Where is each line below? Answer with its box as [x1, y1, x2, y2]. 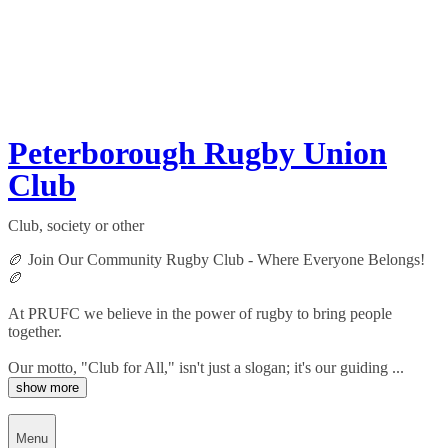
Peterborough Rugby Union [8, 135, 387, 172]
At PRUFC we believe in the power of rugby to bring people [8, 305, 392, 323]
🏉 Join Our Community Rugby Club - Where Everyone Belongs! [8, 251, 425, 269]
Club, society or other [8, 217, 144, 235]
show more [16, 380, 79, 396]
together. [8, 323, 62, 341]
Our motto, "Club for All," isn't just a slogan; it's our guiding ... [8, 359, 404, 377]
